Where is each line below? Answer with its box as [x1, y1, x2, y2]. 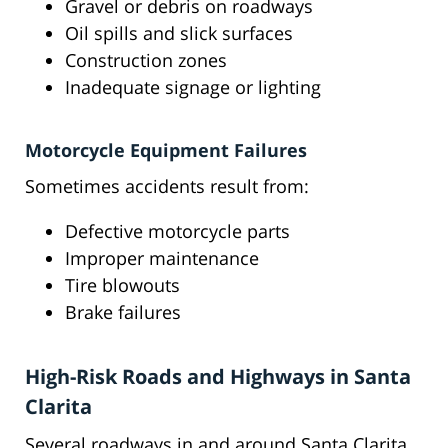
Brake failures [65, 300, 181, 325]
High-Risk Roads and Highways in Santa [25, 363, 411, 391]
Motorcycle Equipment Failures [25, 138, 307, 163]
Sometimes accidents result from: [25, 174, 309, 199]
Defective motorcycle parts [65, 219, 290, 244]
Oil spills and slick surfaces [65, 21, 293, 46]
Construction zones [65, 48, 227, 73]
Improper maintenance [65, 246, 259, 271]
